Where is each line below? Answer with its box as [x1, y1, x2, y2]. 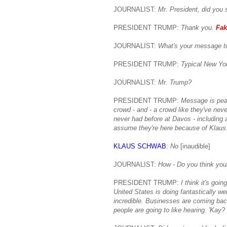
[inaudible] [178, 142, 210, 150]
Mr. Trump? [158, 78, 192, 86]
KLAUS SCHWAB [113, 142, 166, 150]
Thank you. [181, 23, 216, 31]
